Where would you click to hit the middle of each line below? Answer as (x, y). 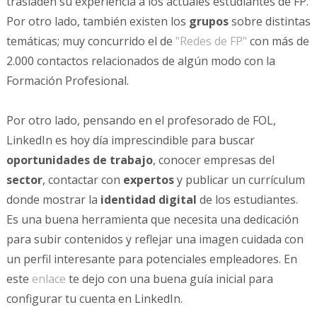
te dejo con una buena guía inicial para (171, 278)
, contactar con (82, 179)
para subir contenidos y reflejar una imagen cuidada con (155, 239)
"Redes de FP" (211, 41)
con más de (278, 41)
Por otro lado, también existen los (97, 21)
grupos (210, 21)
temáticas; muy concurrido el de (91, 41)
